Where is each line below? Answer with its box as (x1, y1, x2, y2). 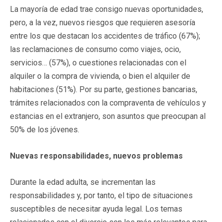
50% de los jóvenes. (10, 124, 79, 134)
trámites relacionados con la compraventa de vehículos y (10, 98, 206, 108)
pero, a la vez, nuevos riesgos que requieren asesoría (10, 17, 195, 27)
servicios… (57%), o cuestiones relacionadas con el (10, 57, 186, 67)
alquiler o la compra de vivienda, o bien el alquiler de (10, 71, 190, 81)
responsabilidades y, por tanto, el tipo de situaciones (10, 190, 193, 200)
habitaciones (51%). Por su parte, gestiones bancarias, (10, 84, 197, 94)
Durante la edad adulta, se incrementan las (10, 177, 156, 187)
